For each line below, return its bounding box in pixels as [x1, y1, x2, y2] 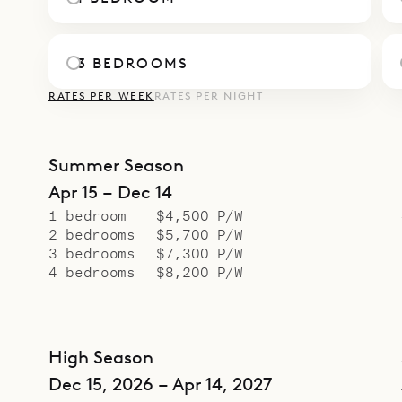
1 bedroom [48, 205, 127, 223]
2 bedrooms [48, 224, 135, 242]
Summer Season [48, 153, 184, 176]
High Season [48, 345, 153, 368]
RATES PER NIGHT [153, 89, 264, 102]
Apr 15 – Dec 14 [48, 180, 172, 203]
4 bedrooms [48, 262, 135, 280]
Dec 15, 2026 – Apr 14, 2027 [48, 372, 272, 395]
